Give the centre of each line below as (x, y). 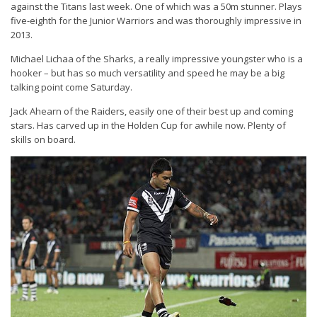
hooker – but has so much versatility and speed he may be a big (148, 73)
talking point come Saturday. (71, 87)
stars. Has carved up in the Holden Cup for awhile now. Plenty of (148, 125)
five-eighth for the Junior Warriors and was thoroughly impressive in (156, 21)
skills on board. (43, 139)
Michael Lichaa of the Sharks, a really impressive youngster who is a (157, 59)
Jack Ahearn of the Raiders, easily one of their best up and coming (152, 111)
